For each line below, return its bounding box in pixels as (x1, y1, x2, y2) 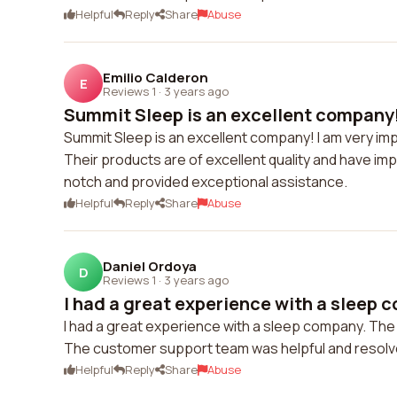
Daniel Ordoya (103, 256, 197, 276)
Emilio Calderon (103, 67, 208, 87)
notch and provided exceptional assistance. (64, 172, 347, 191)
